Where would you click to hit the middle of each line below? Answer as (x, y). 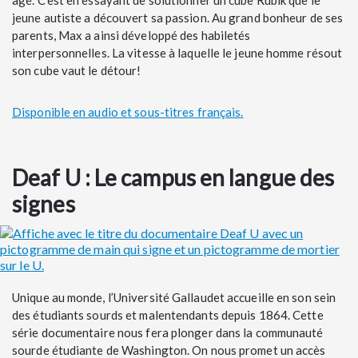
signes (44, 203)
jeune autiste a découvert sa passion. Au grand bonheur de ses (178, 17)
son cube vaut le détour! (77, 70)
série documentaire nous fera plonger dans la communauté (168, 332)
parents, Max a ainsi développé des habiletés (131, 35)
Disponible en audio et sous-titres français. (128, 111)
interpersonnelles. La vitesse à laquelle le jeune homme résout (177, 52)
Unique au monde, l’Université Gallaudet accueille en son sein (174, 297)
